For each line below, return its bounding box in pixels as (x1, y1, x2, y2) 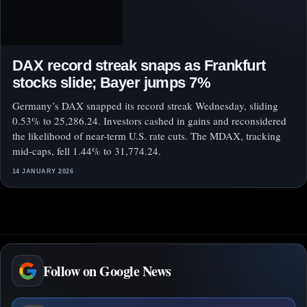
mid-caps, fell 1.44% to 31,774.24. (12, 144, 161, 158)
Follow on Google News (43, 260, 171, 281)
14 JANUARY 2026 (12, 168, 74, 175)
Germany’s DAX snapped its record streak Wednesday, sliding (12, 99, 278, 112)
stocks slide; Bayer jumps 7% (12, 74, 210, 91)
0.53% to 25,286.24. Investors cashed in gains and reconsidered (12, 114, 286, 127)
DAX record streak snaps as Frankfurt (12, 57, 266, 74)
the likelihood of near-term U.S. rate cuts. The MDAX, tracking (12, 129, 281, 143)
